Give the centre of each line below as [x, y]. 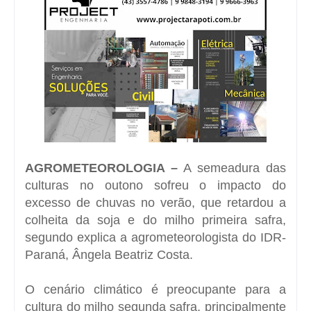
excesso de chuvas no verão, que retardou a [155, 202]
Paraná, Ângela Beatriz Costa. [109, 254]
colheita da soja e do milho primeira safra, [155, 220]
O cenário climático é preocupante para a [155, 289]
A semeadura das [232, 168]
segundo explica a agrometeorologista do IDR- [155, 237]
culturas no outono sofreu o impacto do [155, 185]
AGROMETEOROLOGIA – [101, 168]
